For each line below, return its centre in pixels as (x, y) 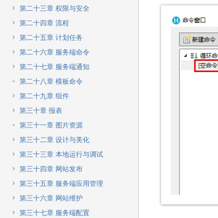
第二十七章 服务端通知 (54, 67)
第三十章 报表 (41, 110)
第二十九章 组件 (44, 96)
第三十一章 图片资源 (51, 125)
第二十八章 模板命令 (51, 81)
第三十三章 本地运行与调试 (61, 154)
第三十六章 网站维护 (51, 198)
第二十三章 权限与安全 (54, 8)
